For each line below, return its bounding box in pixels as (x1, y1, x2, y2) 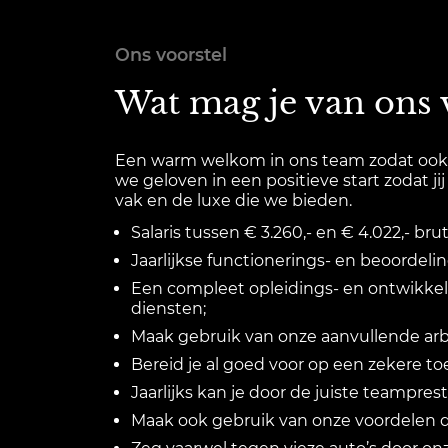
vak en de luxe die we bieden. (115, 191, 352, 210)
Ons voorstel (115, 44, 227, 65)
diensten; (131, 299, 206, 318)
